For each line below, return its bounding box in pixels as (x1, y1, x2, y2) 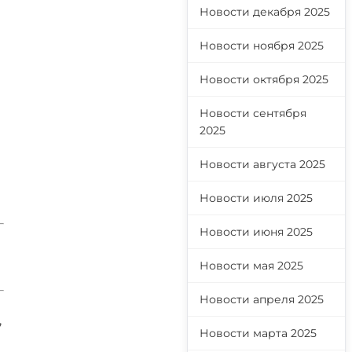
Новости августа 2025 (200, 157, 325, 171)
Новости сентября (200, 106, 306, 120)
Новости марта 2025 (200, 326, 317, 340)
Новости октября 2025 (200, 72, 328, 86)
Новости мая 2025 (200, 258, 303, 273)
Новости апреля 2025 (200, 292, 324, 306)
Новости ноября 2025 (200, 38, 324, 53)
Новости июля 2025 (200, 191, 313, 205)
